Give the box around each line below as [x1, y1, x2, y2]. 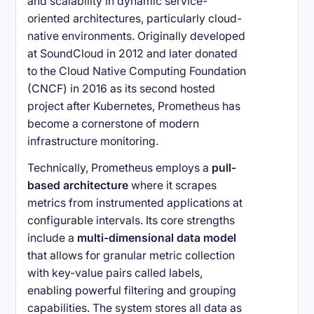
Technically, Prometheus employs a [27, 161, 212, 175]
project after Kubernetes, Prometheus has [27, 100, 241, 114]
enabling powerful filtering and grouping [27, 284, 237, 298]
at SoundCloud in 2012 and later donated [27, 47, 238, 61]
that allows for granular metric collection [27, 249, 235, 263]
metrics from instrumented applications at [27, 196, 243, 210]
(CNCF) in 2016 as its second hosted [27, 82, 216, 96]
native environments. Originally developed [27, 29, 246, 43]
